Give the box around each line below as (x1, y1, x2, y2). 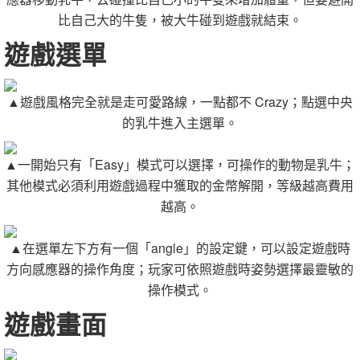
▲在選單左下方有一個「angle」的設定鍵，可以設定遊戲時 (10, 239, 350, 257)
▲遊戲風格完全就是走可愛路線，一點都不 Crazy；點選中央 (7, 92, 353, 111)
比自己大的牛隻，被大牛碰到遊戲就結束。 (58, 10, 302, 29)
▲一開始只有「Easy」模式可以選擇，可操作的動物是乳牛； (5, 155, 355, 174)
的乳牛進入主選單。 (122, 113, 238, 132)
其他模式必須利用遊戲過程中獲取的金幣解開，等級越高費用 (6, 176, 354, 194)
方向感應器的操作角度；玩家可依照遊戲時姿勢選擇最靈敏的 (6, 260, 354, 278)
